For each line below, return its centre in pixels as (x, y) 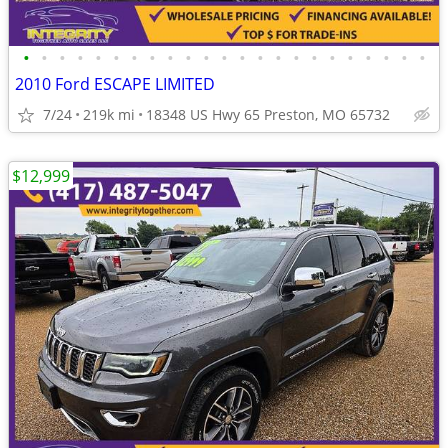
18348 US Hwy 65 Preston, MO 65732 (268, 114)
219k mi (109, 114)
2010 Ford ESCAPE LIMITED (115, 84)
